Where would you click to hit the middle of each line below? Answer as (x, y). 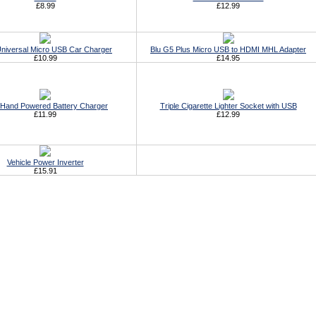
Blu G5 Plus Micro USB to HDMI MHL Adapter (228, 49)
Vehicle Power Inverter (45, 162)
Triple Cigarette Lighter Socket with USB (228, 106)
